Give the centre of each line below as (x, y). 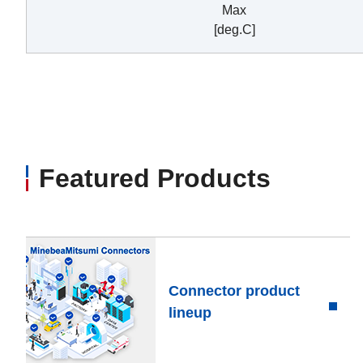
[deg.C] (234, 29)
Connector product (234, 290)
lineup (190, 312)
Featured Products (155, 178)
